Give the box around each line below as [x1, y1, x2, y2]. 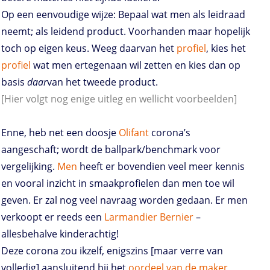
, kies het [206, 42, 246, 55]
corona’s [149, 126, 190, 140]
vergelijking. [1, 160, 57, 174]
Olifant [119, 126, 149, 140]
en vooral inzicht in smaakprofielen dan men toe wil [1, 177, 234, 190]
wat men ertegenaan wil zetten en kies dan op [31, 58, 240, 72]
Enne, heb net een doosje [1, 126, 119, 140]
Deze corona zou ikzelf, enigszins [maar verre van [1, 244, 223, 258]
